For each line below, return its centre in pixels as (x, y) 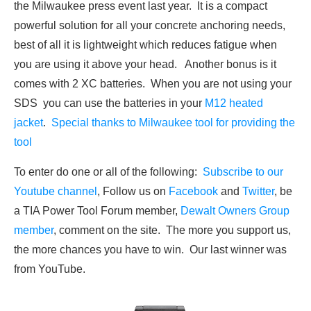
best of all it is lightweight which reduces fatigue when (145, 45)
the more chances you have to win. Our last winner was (150, 250)
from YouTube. (50, 269)
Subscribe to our (243, 172)
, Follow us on (133, 192)
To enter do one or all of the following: (108, 172)
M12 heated (234, 103)
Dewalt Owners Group (235, 211)
